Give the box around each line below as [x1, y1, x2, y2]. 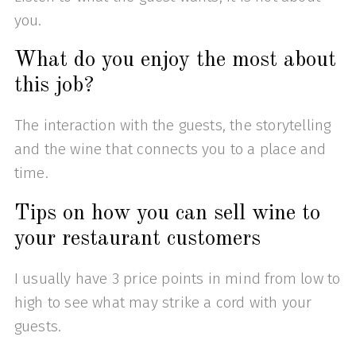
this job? [14, 75, 94, 97]
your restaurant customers [14, 228, 261, 250]
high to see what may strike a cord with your [14, 292, 312, 311]
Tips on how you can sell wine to [14, 203, 320, 224]
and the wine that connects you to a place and [14, 140, 327, 159]
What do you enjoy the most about [14, 50, 336, 72]
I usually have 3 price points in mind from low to [14, 269, 341, 288]
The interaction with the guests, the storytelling [14, 116, 331, 135]
